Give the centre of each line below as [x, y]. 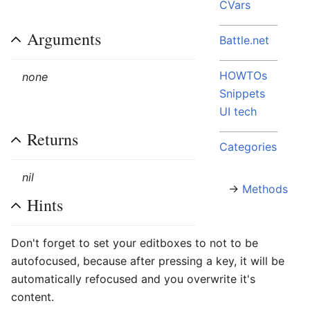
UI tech [238, 111]
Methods [265, 189]
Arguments [64, 39]
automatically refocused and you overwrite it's [133, 279]
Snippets [242, 93]
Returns [53, 139]
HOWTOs [243, 75]
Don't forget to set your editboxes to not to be [135, 243]
